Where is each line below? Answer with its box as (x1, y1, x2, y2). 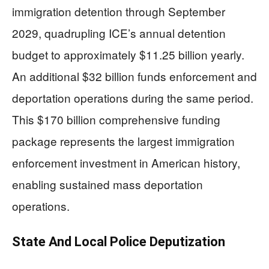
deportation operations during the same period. (12, 89, 253, 106)
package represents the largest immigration (12, 132, 235, 149)
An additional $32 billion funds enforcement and (12, 67, 257, 84)
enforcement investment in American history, (12, 154, 240, 171)
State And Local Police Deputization (12, 234, 225, 249)
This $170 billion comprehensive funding (12, 110, 220, 127)
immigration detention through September (12, 2, 225, 19)
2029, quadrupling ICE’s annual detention (12, 24, 226, 41)
